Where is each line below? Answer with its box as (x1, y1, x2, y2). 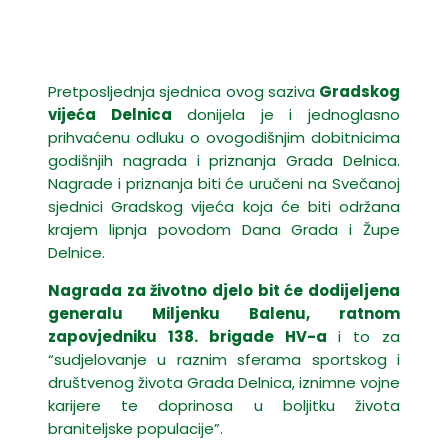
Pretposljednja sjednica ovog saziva (48, 81, 319, 102)
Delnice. (48, 242, 105, 263)
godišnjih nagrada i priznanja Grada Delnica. (48, 150, 400, 171)
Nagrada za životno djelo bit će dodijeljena (48, 280, 400, 301)
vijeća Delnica (48, 104, 172, 125)
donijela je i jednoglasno (171, 104, 401, 125)
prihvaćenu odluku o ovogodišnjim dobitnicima (48, 127, 400, 148)
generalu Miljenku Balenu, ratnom (48, 303, 400, 324)
